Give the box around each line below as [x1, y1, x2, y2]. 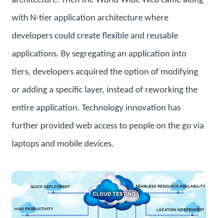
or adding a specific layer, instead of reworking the [12, 86, 198, 95]
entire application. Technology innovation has [12, 104, 181, 113]
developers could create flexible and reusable [12, 32, 178, 41]
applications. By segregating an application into [12, 50, 186, 59]
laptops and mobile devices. [12, 140, 114, 149]
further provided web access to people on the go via [12, 122, 204, 131]
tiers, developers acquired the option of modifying [12, 68, 198, 77]
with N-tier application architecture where [12, 14, 168, 23]
